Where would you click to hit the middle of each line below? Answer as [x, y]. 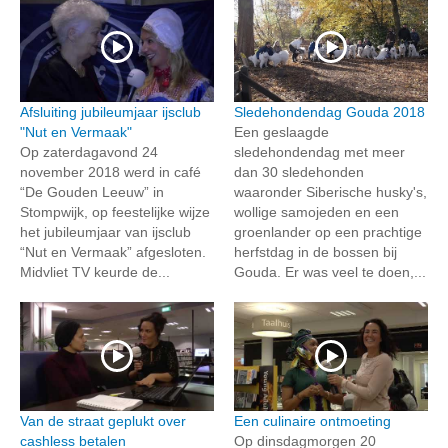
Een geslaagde [281, 131]
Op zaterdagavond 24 [89, 151]
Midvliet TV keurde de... [95, 271]
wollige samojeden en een [316, 211]
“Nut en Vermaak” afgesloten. [113, 251]
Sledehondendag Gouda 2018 [329, 111]
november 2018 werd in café [110, 171]
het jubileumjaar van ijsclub [105, 231]
